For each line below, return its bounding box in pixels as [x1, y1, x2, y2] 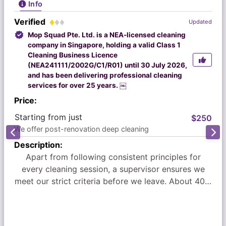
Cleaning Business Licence [28, 50, 118, 59]
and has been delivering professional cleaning [28, 71, 183, 79]
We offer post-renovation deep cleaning [14, 125, 149, 134]
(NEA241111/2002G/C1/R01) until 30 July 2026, [28, 61, 188, 69]
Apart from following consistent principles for [25, 152, 201, 162]
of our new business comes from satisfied [33, 188, 193, 199]
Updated [189, 18, 212, 25]
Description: [14, 140, 63, 150]
